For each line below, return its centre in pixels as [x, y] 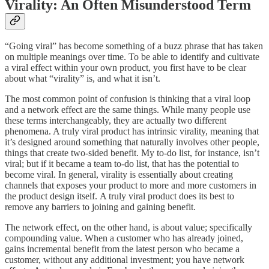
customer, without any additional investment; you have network [125, 260]
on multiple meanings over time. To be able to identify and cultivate [132, 57]
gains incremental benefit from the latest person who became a [122, 249]
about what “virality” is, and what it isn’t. [83, 79]
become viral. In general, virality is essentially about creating [119, 175]
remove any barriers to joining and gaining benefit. [100, 207]
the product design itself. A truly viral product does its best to [119, 196]
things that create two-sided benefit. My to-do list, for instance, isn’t [132, 153]
